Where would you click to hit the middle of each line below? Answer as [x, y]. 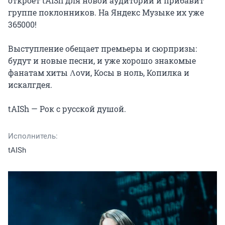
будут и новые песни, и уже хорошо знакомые [102, 60]
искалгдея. [30, 84]
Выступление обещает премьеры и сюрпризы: [102, 48]
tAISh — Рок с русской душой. [67, 108]
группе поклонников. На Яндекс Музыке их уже [106, 12]
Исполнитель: [33, 136]
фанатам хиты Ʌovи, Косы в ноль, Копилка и [99, 72]
